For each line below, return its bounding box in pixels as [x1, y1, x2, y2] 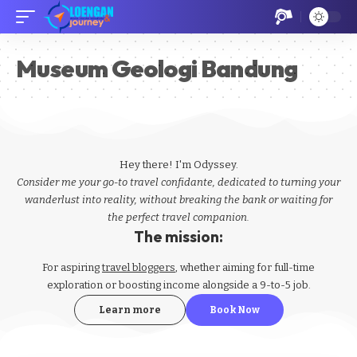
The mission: [134, 227, 223, 246]
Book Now [209, 304, 260, 316]
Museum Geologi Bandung [16, 53, 298, 84]
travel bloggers [102, 261, 175, 274]
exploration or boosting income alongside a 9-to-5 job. [46, 279, 311, 292]
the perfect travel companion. [108, 211, 249, 223]
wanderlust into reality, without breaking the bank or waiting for [25, 194, 332, 206]
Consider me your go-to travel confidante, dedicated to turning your [17, 176, 340, 188]
